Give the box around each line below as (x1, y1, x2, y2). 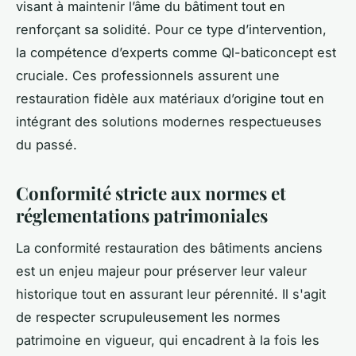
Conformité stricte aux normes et (16, 181, 286, 206)
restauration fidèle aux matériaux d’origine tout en (16, 91, 324, 107)
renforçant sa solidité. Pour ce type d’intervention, (16, 21, 327, 38)
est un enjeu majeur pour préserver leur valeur (16, 262, 307, 279)
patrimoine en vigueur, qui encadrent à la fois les (16, 331, 319, 348)
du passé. (16, 137, 77, 153)
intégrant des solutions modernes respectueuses (16, 114, 322, 130)
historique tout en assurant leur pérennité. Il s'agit (16, 285, 326, 302)
